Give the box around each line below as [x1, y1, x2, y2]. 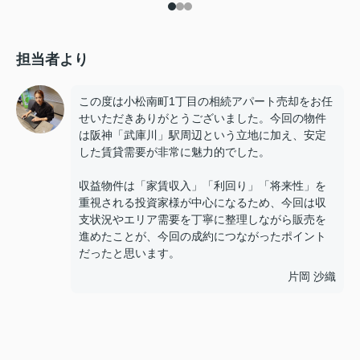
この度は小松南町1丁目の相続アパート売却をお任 [79, 95, 333, 108]
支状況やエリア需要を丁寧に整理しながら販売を [79, 213, 326, 226]
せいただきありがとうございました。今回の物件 [79, 112, 326, 125]
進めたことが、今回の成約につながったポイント [79, 230, 326, 243]
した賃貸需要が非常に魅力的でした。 [79, 145, 270, 158]
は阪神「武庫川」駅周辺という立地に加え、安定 [79, 129, 326, 141]
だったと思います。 [79, 247, 180, 260]
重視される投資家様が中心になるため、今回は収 [79, 196, 326, 209]
